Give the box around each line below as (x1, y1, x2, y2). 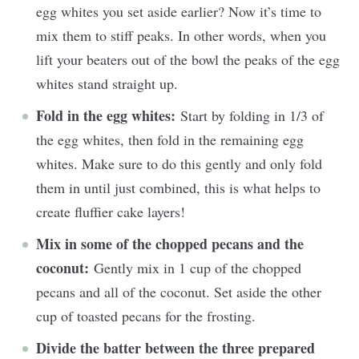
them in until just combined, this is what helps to (36, 178, 321, 198)
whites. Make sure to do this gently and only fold (36, 154, 322, 174)
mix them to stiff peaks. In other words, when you (36, 26, 326, 46)
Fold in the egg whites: (36, 105, 180, 127)
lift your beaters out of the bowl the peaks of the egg (36, 50, 340, 70)
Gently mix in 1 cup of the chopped (94, 258, 301, 278)
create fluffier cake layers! (36, 202, 185, 222)
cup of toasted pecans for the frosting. (36, 306, 256, 326)
